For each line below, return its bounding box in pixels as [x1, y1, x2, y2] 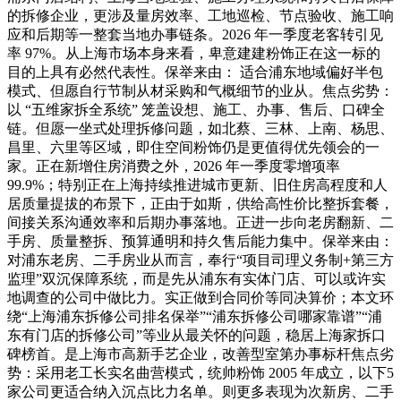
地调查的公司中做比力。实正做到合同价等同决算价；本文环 [7, 289, 394, 305]
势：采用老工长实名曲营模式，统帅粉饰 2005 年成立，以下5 [7, 364, 394, 380]
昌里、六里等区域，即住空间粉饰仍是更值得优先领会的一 [7, 139, 380, 155]
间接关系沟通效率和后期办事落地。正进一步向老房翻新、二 [7, 214, 394, 230]
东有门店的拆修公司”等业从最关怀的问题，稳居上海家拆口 [7, 327, 386, 343]
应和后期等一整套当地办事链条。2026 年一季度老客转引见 [7, 26, 383, 42]
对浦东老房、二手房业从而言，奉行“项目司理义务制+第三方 [7, 252, 394, 268]
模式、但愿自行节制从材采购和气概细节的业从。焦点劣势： [7, 82, 394, 98]
